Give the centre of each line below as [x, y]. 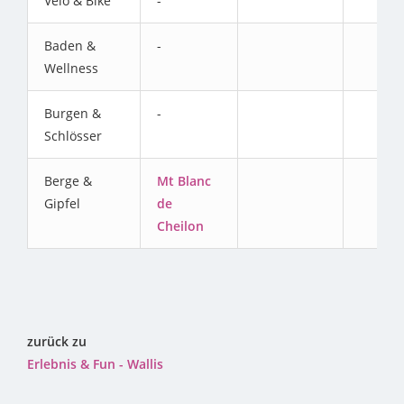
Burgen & [73, 113]
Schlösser [73, 135]
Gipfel [62, 203]
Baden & [70, 45]
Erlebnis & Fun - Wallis [95, 363]
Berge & [68, 180]
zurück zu [57, 341]
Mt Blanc [184, 180]
